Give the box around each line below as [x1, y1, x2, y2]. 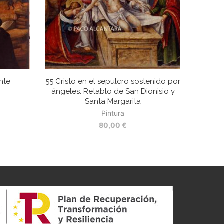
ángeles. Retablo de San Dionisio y [51, 87, 175, 96]
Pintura [101, 109, 124, 118]
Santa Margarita [85, 97, 141, 106]
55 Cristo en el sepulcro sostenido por [45, 77, 180, 86]
